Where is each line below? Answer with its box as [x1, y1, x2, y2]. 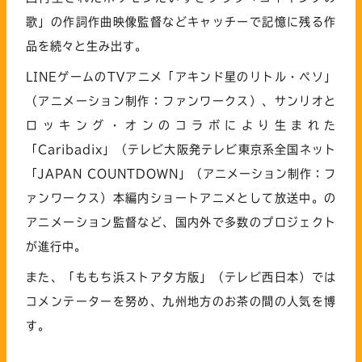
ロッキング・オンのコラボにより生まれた [26, 119, 336, 131]
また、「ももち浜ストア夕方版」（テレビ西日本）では [26, 271, 336, 283]
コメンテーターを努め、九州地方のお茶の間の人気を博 [26, 295, 336, 307]
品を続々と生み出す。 [26, 40, 147, 52]
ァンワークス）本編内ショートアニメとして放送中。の [26, 192, 336, 204]
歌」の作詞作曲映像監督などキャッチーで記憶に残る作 [26, 15, 336, 27]
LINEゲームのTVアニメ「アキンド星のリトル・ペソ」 [26, 70, 336, 82]
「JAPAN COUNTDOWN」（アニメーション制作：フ [26, 167, 336, 179]
